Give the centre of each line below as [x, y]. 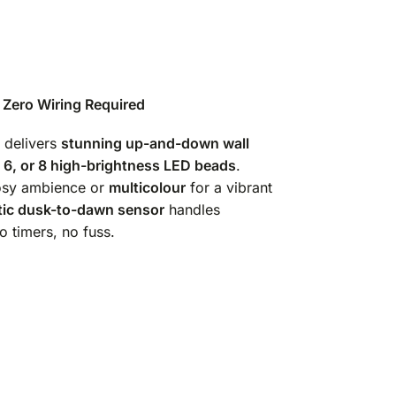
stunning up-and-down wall [155, 144]
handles [192, 210]
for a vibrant [229, 188]
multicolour [147, 188]
